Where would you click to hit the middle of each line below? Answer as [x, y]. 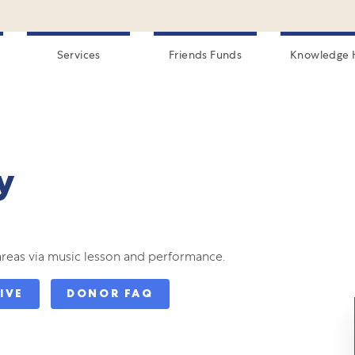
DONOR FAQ [110, 294]
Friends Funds [206, 55]
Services [78, 55]
